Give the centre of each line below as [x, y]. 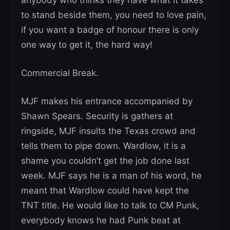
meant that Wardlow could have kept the [105, 191]
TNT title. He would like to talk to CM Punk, [110, 206]
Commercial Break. [60, 73]
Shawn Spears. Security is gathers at [97, 116]
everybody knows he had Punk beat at [101, 221]
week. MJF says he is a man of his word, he [111, 176]
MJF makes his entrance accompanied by [107, 101]
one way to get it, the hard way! [87, 45]
